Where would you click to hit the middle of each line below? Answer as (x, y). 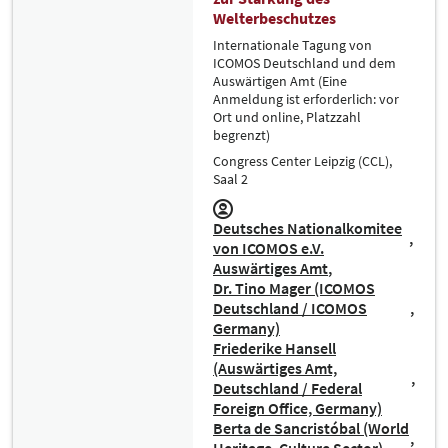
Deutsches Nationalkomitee (307, 228)
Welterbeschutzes (274, 18)
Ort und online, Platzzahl (287, 117)
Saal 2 (230, 179)
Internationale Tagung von (292, 45)
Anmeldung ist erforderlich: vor (306, 99)
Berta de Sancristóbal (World (311, 428)
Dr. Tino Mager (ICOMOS (294, 288)
